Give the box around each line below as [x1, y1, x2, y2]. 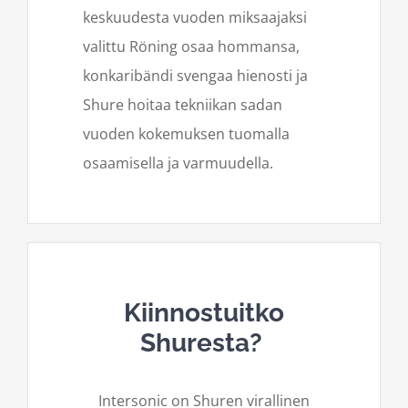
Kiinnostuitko [124, 298, 284, 329]
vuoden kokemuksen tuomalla [83, 124, 290, 145]
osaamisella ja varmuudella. [83, 153, 273, 174]
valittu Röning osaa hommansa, [83, 36, 300, 57]
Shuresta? [139, 328, 262, 359]
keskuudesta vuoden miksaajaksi [83, 7, 307, 28]
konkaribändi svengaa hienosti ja [83, 66, 308, 87]
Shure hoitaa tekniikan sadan [83, 95, 282, 116]
